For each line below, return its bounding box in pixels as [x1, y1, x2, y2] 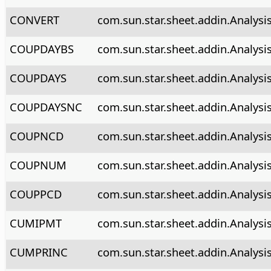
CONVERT [9, 11, 59, 27]
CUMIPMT [9, 215, 62, 230]
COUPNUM [9, 157, 67, 172]
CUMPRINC [9, 244, 68, 260]
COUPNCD [9, 128, 64, 143]
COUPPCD [9, 186, 62, 201]
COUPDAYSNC [9, 99, 82, 114]
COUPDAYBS [9, 41, 74, 56]
